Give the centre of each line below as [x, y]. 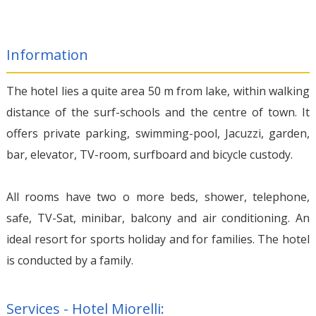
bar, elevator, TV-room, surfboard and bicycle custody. [149, 154]
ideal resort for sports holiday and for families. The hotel [158, 239]
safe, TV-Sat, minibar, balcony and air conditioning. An [158, 218]
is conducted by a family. [69, 260]
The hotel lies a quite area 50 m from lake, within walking [158, 91]
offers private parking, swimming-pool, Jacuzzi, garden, [158, 133]
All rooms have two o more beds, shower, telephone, [158, 196]
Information [47, 54]
